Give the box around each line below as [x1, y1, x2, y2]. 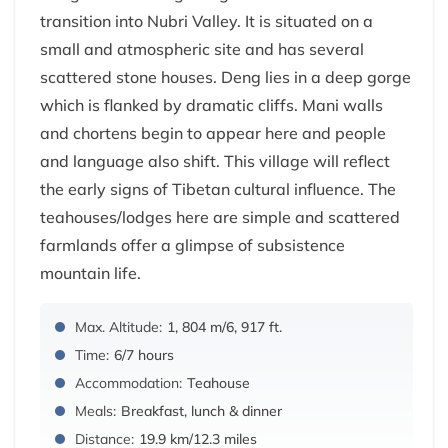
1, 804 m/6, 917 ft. [167, 318, 282, 337]
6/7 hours [114, 346, 174, 365]
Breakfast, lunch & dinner [121, 402, 282, 421]
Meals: [75, 402, 116, 421]
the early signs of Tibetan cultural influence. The [40, 179, 396, 200]
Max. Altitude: [75, 318, 162, 337]
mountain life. [40, 263, 141, 284]
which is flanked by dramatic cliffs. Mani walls [40, 95, 383, 116]
